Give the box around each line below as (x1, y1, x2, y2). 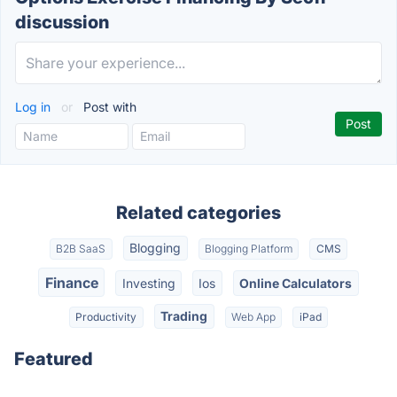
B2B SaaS (56, 242, 106, 256)
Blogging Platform (204, 242, 292, 256)
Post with (80, 99, 136, 114)
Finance (44, 273, 98, 292)
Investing (121, 275, 175, 291)
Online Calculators (239, 275, 353, 291)
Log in (15, 99, 54, 114)
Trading (160, 307, 208, 323)
